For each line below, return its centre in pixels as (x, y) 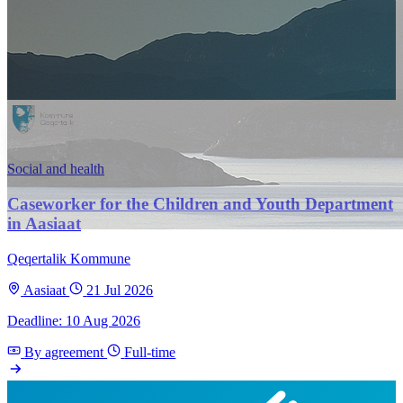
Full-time (150, 353)
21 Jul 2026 (120, 290)
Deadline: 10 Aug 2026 (74, 320)
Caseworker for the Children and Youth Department (200, 204)
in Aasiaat (44, 224)
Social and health (56, 169)
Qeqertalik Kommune (69, 258)
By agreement (66, 353)
